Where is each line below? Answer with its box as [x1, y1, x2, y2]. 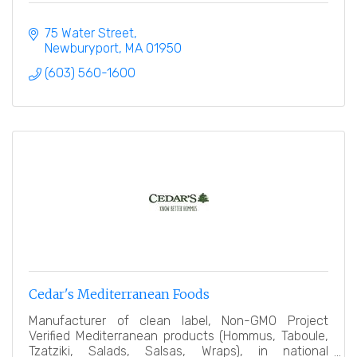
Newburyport [45, 41, 119, 57]
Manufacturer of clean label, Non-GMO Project [29, 313, 328, 329]
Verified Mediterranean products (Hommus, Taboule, [29, 328, 328, 344]
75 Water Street [45, 25, 134, 41]
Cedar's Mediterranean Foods [29, 286, 210, 303]
